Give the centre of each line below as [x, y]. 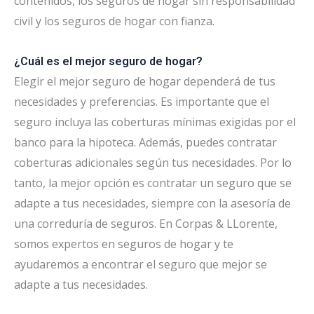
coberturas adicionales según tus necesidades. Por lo [153, 162]
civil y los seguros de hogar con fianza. [114, 21]
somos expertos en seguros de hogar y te [124, 244]
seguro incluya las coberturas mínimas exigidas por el [155, 122]
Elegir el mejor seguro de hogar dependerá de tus [145, 81]
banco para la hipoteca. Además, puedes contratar [145, 142]
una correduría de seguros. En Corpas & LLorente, [146, 223]
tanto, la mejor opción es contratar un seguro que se [153, 183]
